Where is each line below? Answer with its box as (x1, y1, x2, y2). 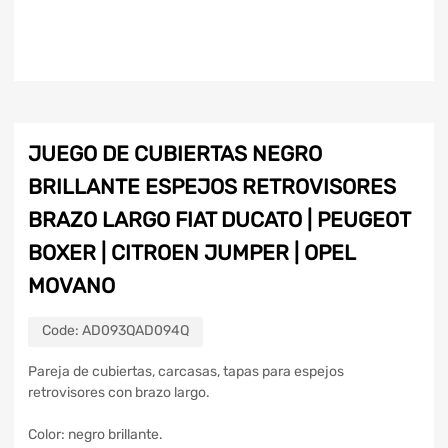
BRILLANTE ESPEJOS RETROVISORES (28, 174, 396, 200)
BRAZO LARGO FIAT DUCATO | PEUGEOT (28, 207, 410, 233)
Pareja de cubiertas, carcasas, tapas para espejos (28, 363, 344, 381)
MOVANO (28, 273, 115, 299)
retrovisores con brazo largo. (28, 384, 210, 402)
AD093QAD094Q (82, 322, 189, 340)
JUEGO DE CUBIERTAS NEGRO (28, 141, 322, 167)
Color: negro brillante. (28, 426, 163, 444)
